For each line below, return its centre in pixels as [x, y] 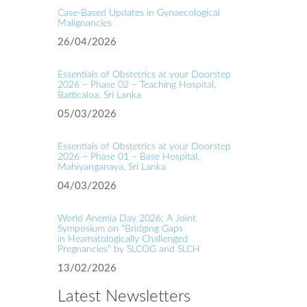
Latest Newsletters [124, 297]
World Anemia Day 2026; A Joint [126, 219]
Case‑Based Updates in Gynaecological [138, 13]
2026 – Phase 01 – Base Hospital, [128, 157]
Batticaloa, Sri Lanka [99, 95]
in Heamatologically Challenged [122, 239]
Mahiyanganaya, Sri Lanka [111, 167]
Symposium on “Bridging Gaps [120, 229]
